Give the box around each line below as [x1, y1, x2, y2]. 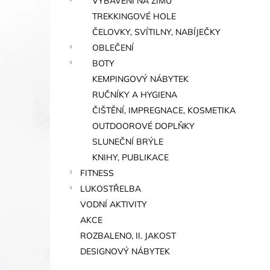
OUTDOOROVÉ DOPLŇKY [92, 121, 195, 131]
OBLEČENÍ [92, 42, 134, 53]
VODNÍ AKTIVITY [80, 199, 147, 210]
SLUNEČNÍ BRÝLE [92, 136, 163, 147]
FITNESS [80, 168, 114, 178]
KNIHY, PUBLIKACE [92, 152, 169, 163]
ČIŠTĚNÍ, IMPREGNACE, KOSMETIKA [92, 105, 236, 116]
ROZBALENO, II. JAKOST [80, 230, 176, 241]
